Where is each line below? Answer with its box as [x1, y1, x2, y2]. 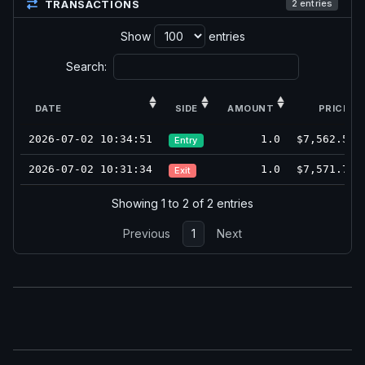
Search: [66, 59, 107, 74]
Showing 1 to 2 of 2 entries [112, 196, 253, 210]
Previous [123, 226, 171, 241]
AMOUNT [227, 103, 274, 115]
